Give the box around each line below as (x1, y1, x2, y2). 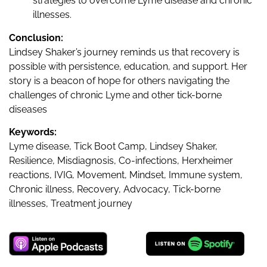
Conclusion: (9, 32, 63, 44)
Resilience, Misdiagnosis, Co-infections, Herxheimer (9, 155, 233, 167)
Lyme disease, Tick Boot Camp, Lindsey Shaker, (9, 141, 218, 153)
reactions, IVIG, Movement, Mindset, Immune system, (9, 169, 243, 181)
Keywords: (9, 126, 57, 138)
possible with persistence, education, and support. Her (9, 60, 247, 72)
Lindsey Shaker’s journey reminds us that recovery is (9, 46, 240, 58)
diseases (9, 103, 47, 115)
